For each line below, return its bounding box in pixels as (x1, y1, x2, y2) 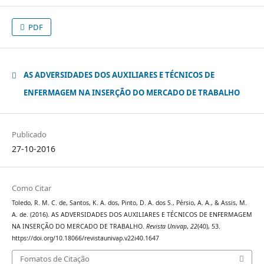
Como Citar (11, 182, 51, 193)
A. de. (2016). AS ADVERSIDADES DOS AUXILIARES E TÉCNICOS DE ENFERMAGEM (11, 210, 252, 219)
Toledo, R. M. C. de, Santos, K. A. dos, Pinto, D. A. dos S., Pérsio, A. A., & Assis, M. (11, 198, 247, 207)
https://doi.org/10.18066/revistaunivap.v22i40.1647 (11, 233, 159, 242)
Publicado (11, 128, 47, 140)
